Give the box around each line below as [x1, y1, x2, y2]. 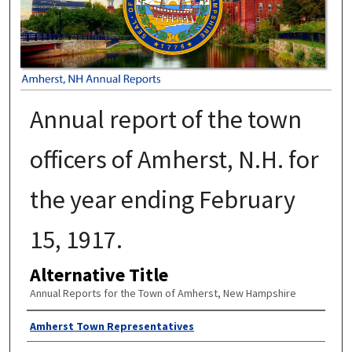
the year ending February [29, 183, 295, 215]
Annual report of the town [29, 103, 302, 135]
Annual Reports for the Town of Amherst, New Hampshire [29, 285, 296, 300]
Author [26, 313, 81, 339]
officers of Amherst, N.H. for [29, 143, 319, 175]
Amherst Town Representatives [29, 319, 194, 334]
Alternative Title [29, 262, 168, 287]
